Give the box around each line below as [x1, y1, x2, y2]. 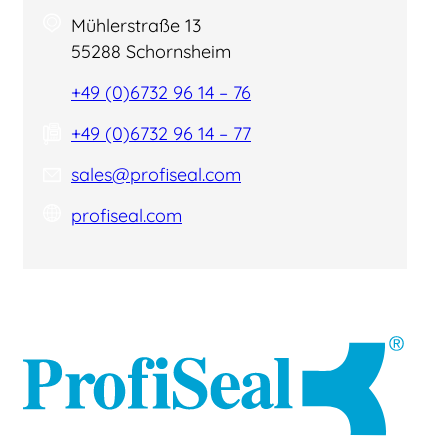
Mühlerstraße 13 [71, 14, 201, 37]
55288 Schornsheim [71, 40, 231, 63]
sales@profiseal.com [71, 163, 241, 186]
